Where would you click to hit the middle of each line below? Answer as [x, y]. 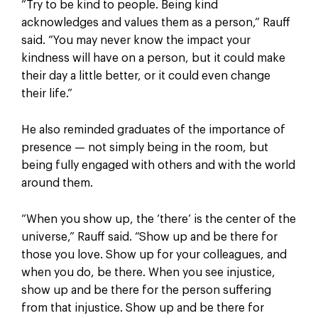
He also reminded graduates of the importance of [153, 130]
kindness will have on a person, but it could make [153, 59]
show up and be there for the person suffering [146, 290]
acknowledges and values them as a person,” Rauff [155, 23]
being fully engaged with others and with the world [158, 165]
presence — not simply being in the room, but [144, 147]
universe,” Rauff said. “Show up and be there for [149, 237]
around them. [57, 183]
